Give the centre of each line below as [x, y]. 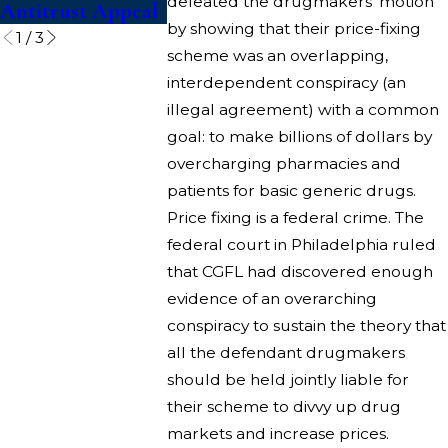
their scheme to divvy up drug [284, 406]
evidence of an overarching [272, 298]
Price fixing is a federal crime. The [296, 217]
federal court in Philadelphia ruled [302, 244]
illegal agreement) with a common [303, 109]
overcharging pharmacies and [284, 163]
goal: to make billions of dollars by [300, 136]
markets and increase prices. [278, 433]
